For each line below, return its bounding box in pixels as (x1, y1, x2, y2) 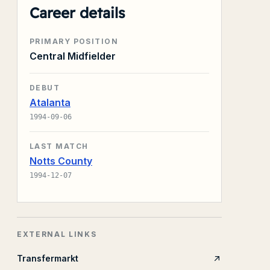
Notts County (30, 155, 92, 167)
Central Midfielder (30, 50, 116, 62)
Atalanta (30, 96, 71, 108)
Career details (30, 4, 125, 22)
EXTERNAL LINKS (17, 230, 97, 239)
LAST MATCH (30, 142, 89, 151)
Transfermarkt (17, 253, 78, 263)
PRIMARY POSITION (30, 37, 119, 46)
